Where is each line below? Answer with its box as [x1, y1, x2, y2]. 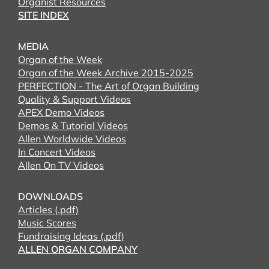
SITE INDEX [18, 9, 69, 21]
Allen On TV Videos [18, 159, 104, 171]
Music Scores [18, 217, 76, 229]
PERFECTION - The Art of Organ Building [18, 80, 199, 92]
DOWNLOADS [18, 190, 83, 202]
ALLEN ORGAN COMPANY [18, 243, 138, 255]
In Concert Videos [18, 146, 95, 158]
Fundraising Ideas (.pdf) [18, 230, 124, 242]
